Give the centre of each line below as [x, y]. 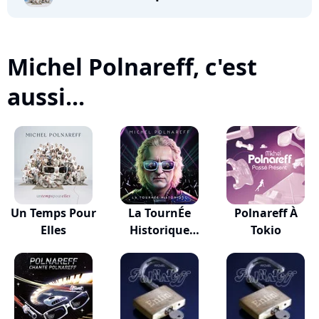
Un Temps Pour [53, 213]
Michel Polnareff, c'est [132, 67]
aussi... [46, 96]
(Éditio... [159, 247]
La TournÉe [159, 213]
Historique [159, 230]
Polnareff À [266, 213]
